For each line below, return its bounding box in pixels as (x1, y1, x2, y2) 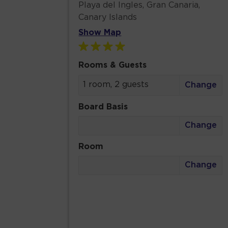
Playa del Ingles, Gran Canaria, (78, 2, 201, 10)
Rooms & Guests (78, 61, 147, 69)
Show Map (78, 29, 122, 37)
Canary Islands (78, 14, 137, 22)
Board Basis (78, 103, 128, 111)
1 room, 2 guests (83, 80, 149, 89)
